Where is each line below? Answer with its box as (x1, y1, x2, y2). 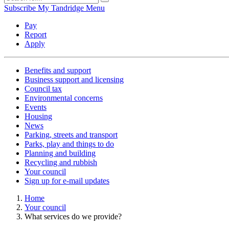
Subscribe (4, 4, 36, 13)
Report (25, 30, 47, 39)
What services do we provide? (25, 212, 122, 221)
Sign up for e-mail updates (25, 176, 109, 186)
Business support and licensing (25, 75, 124, 84)
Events (25, 103, 47, 112)
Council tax (25, 84, 62, 94)
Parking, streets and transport (25, 130, 118, 140)
